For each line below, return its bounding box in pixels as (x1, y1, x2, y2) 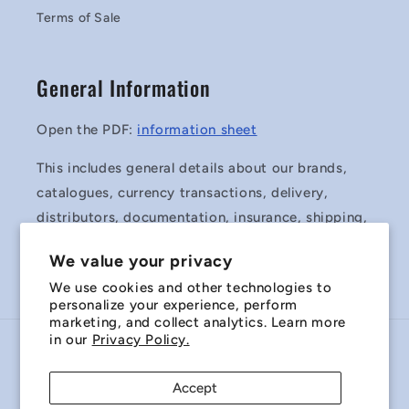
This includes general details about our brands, (37, 160, 348, 177)
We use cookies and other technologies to (49, 279, 332, 296)
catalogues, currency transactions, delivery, (37, 184, 329, 202)
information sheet (137, 121, 257, 139)
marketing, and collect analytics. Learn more (49, 314, 346, 330)
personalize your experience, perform (49, 297, 298, 313)
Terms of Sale (37, 10, 121, 26)
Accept (173, 380, 218, 396)
